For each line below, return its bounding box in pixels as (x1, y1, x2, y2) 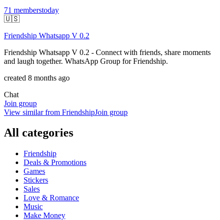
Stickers (24, 176, 48, 185)
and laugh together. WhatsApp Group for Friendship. (4, 56, 168, 65)
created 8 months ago (4, 73, 70, 82)
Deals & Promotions (24, 158, 86, 167)
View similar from (4, 108, 60, 116)
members (14, 5, 42, 14)
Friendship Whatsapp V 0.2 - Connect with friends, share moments (4, 48, 211, 56)
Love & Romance (24, 193, 79, 202)
